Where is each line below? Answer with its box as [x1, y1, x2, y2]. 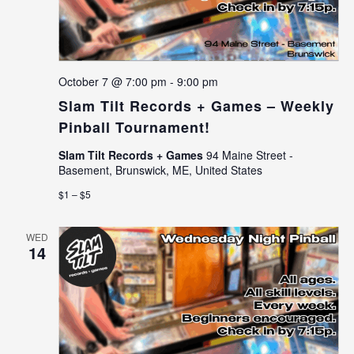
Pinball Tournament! [58, 117, 210, 138]
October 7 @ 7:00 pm [58, 73, 167, 90]
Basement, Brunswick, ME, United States [58, 162, 262, 179]
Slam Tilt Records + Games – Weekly [58, 96, 334, 117]
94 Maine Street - [205, 147, 293, 164]
